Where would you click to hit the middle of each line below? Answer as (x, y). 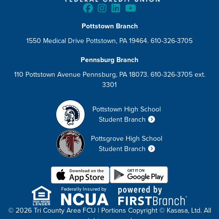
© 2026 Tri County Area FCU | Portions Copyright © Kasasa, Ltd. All (109, 210)
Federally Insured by (84, 189)
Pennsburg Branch (109, 59)
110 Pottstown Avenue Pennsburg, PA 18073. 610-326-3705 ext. (109, 74)
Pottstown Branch (109, 26)
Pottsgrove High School (127, 138)
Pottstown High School (127, 109)
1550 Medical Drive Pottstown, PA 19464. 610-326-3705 (109, 40)
